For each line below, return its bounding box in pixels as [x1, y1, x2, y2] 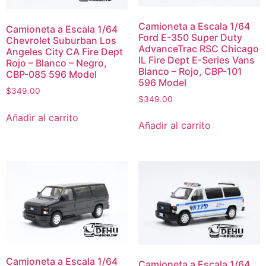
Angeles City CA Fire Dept [6, 46, 123, 58]
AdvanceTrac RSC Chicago [138, 42, 259, 55]
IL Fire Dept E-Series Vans [138, 53, 255, 66]
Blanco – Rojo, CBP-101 [138, 65, 242, 77]
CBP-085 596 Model [6, 68, 97, 81]
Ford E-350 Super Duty [138, 31, 242, 43]
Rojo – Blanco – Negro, [6, 57, 107, 69]
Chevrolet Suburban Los [6, 34, 116, 47]
